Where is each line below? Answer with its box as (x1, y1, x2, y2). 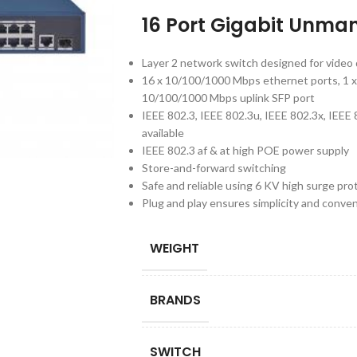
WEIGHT (149, 238, 199, 257)
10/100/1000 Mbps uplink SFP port (141, 90, 315, 104)
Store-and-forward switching (141, 160, 286, 175)
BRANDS (149, 290, 201, 309)
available (141, 125, 184, 139)
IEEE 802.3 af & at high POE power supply (141, 143, 349, 157)
